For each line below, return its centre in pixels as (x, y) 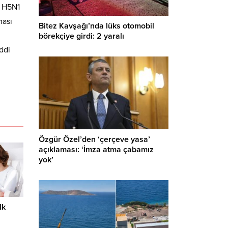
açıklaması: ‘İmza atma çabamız (96, 150)
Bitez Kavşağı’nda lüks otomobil (96, 26)
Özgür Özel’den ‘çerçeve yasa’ (94, 140)
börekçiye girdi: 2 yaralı (81, 36)
